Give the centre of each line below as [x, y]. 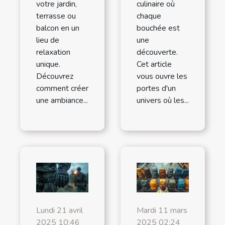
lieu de [48, 40]
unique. [48, 64]
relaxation [53, 52]
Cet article [154, 64]
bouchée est [158, 28]
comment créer [62, 88]
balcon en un [58, 28]
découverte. [157, 52]
